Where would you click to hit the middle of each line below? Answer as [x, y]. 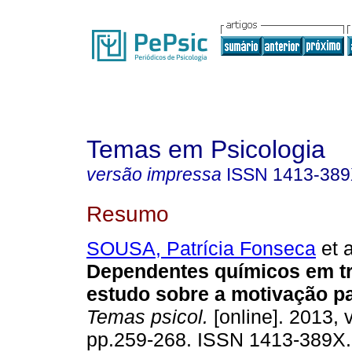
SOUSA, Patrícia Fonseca [201, 249]
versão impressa [154, 174]
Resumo [128, 213]
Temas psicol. [147, 317]
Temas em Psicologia [206, 149]
